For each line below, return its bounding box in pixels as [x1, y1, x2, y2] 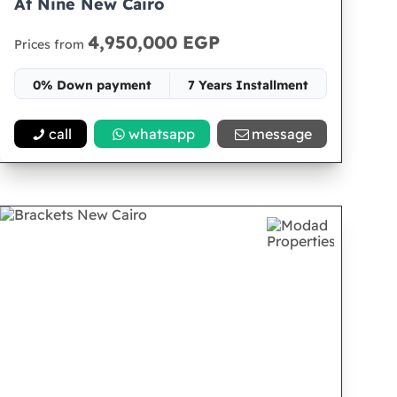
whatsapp [128, 125, 196, 143]
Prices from [14, 36, 89, 52]
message [252, 125, 313, 143]
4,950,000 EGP [88, 31, 221, 53]
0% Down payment [33, 77, 152, 93]
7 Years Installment [188, 77, 309, 93]
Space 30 [143, 109, 199, 125]
